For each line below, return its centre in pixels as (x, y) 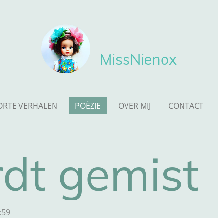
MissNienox (138, 59)
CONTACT (186, 106)
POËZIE (88, 106)
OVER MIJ (135, 106)
